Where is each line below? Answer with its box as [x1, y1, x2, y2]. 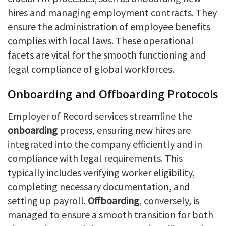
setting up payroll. [8, 194, 88, 207]
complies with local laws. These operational [8, 34, 194, 47]
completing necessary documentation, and [8, 180, 190, 193]
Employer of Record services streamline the [8, 109, 192, 122]
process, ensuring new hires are [58, 123, 191, 136]
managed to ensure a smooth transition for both [8, 208, 213, 221]
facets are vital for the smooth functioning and [8, 48, 206, 61]
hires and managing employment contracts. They [8, 6, 217, 19]
